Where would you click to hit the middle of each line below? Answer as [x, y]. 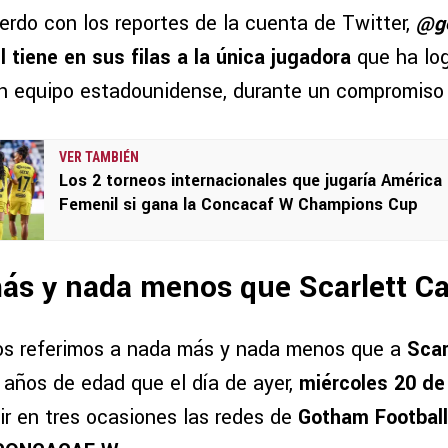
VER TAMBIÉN [99, 157]
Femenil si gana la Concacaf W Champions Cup [238, 205]
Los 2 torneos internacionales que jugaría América [250, 181]
